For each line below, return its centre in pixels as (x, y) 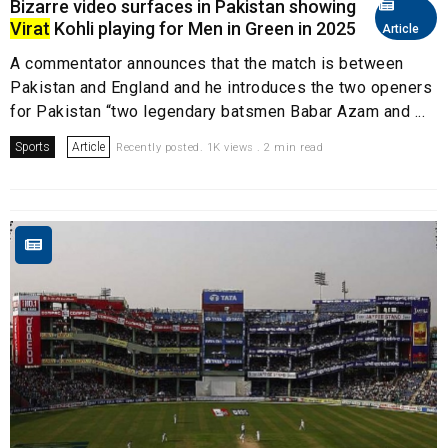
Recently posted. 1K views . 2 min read (219, 147)
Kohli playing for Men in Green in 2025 (203, 28)
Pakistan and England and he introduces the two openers (221, 87)
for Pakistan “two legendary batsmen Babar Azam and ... (217, 111)
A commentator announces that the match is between (207, 63)
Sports (32, 146)
